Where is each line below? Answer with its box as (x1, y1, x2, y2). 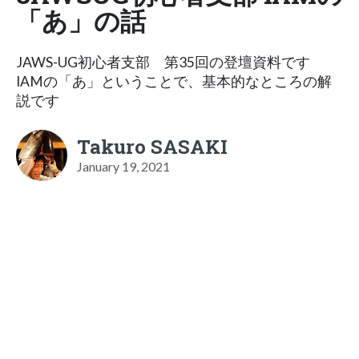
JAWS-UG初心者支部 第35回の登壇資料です (16, 53, 310, 71)
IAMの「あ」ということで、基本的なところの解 (16, 72, 332, 90)
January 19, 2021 (77, 158, 170, 174)
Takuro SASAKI (77, 133, 228, 159)
